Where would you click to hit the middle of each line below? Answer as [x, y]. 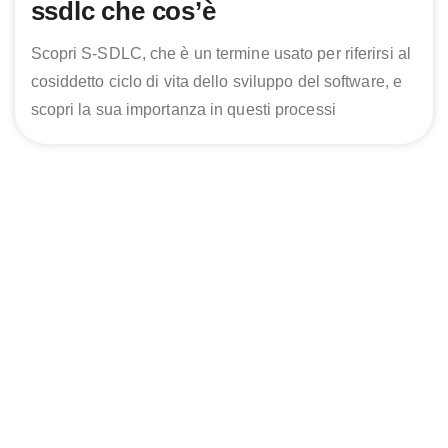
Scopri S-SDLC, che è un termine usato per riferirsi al [220, 54]
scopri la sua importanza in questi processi [183, 110]
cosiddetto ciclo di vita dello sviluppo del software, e [216, 82]
